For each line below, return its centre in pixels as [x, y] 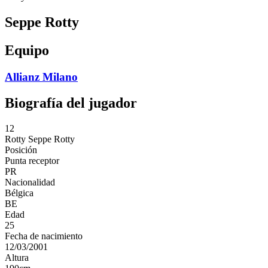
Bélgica [19, 193]
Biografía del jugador [71, 103]
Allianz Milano [41, 77]
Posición [21, 150]
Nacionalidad [30, 182]
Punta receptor [32, 161]
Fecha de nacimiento [44, 236]
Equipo [27, 50]
